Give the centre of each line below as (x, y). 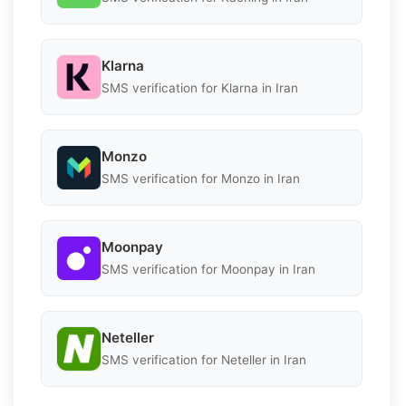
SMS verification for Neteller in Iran (204, 360)
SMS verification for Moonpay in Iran (208, 270)
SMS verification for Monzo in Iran (201, 179)
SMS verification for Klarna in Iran (200, 88)
